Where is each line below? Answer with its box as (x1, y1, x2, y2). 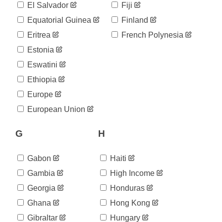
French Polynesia (119, 30, 184, 39)
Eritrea (25, 30, 51, 39)
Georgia (25, 184, 56, 193)
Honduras (108, 184, 145, 193)
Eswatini (25, 60, 58, 69)
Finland (119, 15, 149, 24)
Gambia (25, 169, 55, 178)
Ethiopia (25, 75, 57, 84)
